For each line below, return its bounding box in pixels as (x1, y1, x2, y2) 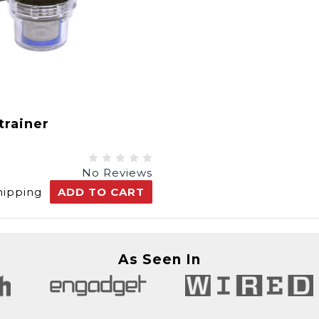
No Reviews (82, 166, 152, 179)
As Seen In (118, 251, 201, 268)
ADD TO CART (58, 185, 145, 199)
